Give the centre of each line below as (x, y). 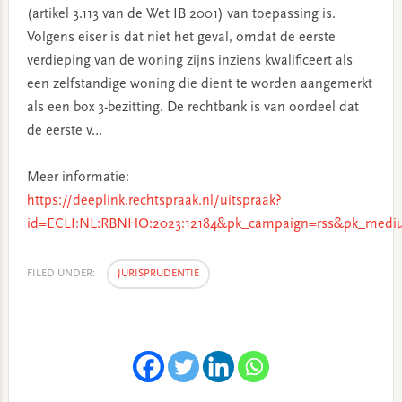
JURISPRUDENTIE (158, 274)
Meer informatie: (78, 178)
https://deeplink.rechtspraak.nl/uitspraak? (154, 201)
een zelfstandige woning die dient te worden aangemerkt (199, 84)
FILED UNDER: (62, 274)
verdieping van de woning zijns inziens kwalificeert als (189, 61)
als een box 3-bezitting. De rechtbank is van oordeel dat (192, 108)
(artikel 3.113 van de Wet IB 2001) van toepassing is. (181, 14)
